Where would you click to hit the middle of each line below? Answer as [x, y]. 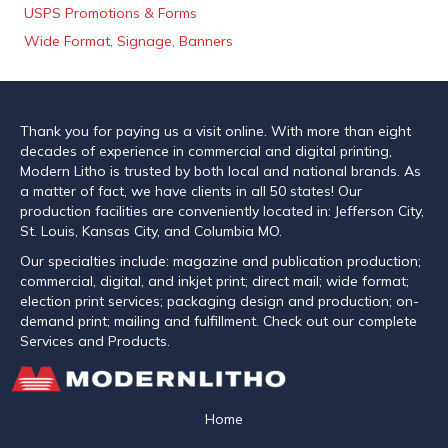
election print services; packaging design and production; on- [219, 301]
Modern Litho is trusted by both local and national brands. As [220, 171]
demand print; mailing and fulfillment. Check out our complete [218, 321]
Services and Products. [95, 341]
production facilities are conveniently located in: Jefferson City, [222, 211]
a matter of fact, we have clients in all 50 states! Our [191, 191]
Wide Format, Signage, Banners [128, 41]
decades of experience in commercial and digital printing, [206, 151]
